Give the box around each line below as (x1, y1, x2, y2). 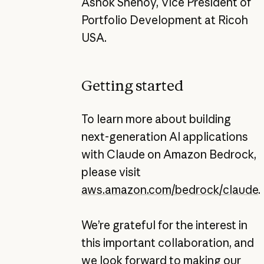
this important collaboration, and (81, 235, 254, 250)
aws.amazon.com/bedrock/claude (81, 182, 258, 197)
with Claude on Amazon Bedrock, (81, 147, 256, 161)
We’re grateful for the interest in (81, 217, 247, 232)
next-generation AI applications (81, 129, 248, 144)
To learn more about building (81, 111, 231, 126)
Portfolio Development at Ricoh (81, 12, 248, 27)
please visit (81, 164, 141, 179)
